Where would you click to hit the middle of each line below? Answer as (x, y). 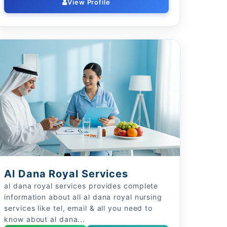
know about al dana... (45, 219)
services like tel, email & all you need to (79, 208)
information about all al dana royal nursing (83, 197)
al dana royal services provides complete (81, 186)
